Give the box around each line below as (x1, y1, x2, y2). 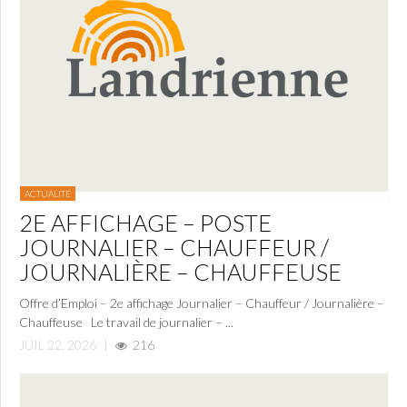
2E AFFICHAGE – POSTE (19, 208, 272, 236)
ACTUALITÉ (25, 187, 71, 199)
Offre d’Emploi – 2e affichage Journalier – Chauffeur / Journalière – (19, 294, 384, 311)
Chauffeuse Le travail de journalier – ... (19, 313, 233, 330)
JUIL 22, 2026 (19, 336, 96, 352)
